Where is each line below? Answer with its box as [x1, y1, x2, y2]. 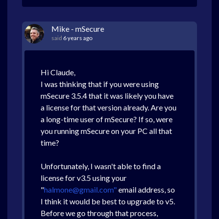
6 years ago [63, 34, 92, 42]
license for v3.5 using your [41, 173, 127, 182]
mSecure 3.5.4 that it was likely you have [41, 91, 174, 100]
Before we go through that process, [41, 208, 158, 218]
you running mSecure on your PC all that [41, 126, 172, 135]
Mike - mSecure [51, 24, 104, 33]
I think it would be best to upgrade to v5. [41, 197, 175, 206]
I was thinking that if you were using [41, 79, 159, 88]
